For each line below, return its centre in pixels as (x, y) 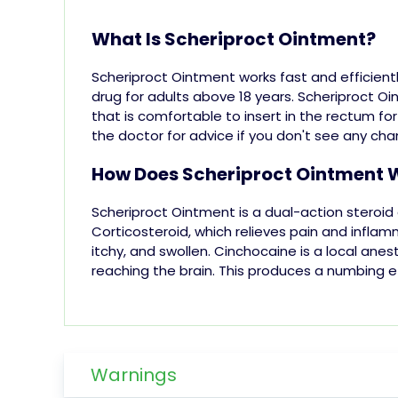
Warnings (134, 374)
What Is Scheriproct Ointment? (234, 39)
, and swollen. (167, 251)
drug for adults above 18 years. (193, 96)
